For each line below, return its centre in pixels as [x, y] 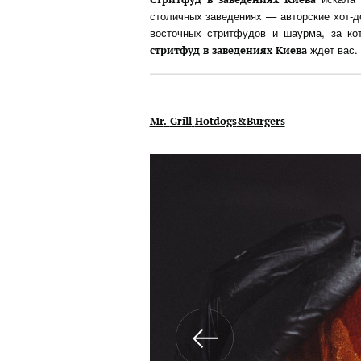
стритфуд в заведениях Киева [228, 50]
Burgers [266, 121]
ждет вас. [332, 50]
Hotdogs [216, 121]
